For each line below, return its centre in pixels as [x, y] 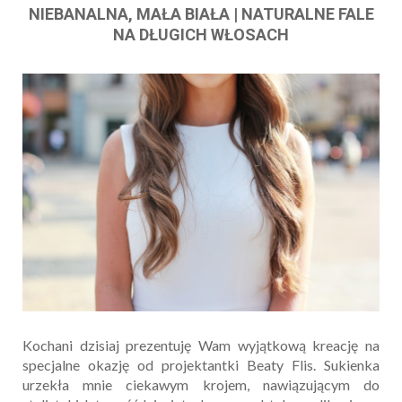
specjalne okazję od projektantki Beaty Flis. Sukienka [201, 365]
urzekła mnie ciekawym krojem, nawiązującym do [201, 385]
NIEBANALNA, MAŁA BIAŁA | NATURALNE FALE [201, 14]
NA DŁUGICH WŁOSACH [201, 35]
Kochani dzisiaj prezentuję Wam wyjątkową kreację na [201, 345]
